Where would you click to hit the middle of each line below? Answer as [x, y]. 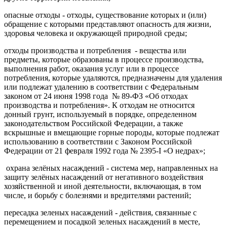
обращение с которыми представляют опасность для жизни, [108, 24]
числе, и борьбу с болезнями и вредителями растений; [98, 195]
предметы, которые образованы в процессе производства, [104, 59]
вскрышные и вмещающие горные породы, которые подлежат [112, 132]
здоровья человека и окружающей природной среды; [96, 33]
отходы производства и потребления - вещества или [95, 50]
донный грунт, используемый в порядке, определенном [100, 114]
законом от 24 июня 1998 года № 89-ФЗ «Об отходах [96, 96]
